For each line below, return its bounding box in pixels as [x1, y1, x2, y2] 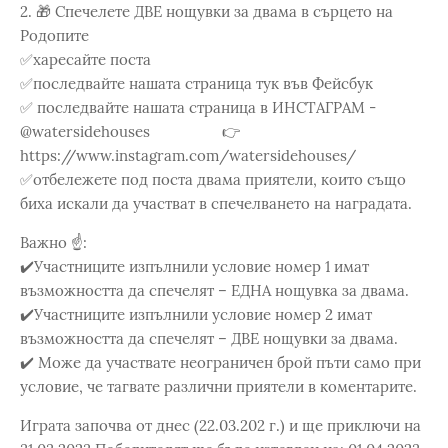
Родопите [20, 25, 89, 45]
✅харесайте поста [20, 49, 151, 69]
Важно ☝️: [20, 232, 87, 252]
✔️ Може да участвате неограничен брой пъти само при [20, 352, 421, 372]
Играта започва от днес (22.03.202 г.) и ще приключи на [20, 415, 421, 435]
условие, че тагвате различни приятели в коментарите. [20, 376, 417, 396]
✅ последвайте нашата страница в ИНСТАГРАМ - [20, 97, 376, 117]
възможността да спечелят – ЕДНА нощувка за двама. [20, 280, 409, 300]
